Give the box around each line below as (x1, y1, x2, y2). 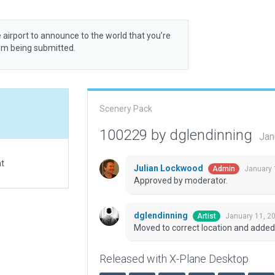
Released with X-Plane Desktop (99, 252, 249, 266)
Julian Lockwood (133, 163, 205, 174)
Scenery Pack (99, 104, 152, 114)
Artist (196, 212, 216, 221)
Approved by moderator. (133, 176, 228, 186)
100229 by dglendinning (99, 126, 256, 144)
